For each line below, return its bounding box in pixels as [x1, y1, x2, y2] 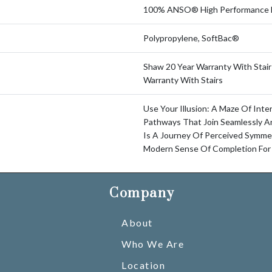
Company [109, 185, 175, 202]
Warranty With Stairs [143, 75, 223, 85]
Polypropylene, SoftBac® [143, 33, 239, 43]
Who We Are [121, 238, 185, 250]
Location [121, 259, 166, 271]
